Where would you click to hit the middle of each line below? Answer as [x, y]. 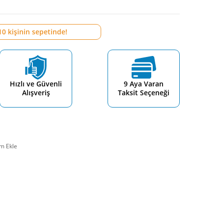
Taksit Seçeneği [144, 93]
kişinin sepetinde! [36, 32]
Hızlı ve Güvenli [36, 84]
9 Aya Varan [144, 84]
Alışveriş [36, 93]
